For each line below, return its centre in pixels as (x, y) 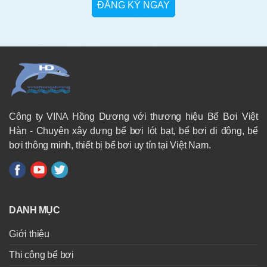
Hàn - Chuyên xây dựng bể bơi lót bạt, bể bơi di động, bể (133, 131)
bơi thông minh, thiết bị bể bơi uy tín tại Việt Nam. (110, 145)
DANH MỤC (34, 210)
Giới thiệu (29, 234)
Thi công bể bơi (41, 254)
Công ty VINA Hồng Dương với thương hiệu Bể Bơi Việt (133, 116)
